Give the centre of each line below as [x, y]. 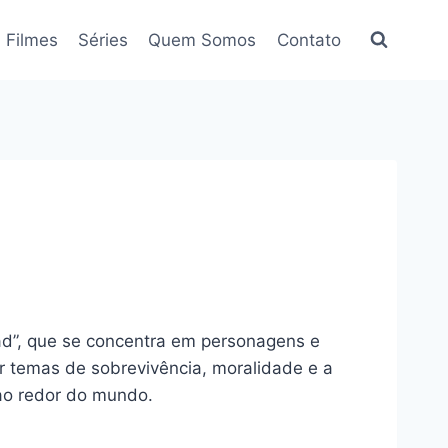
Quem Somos [202, 39]
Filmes [31, 39]
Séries [103, 39]
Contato [308, 39]
